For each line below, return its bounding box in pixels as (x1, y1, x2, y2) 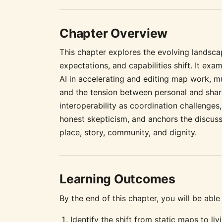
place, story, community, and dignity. (59, 127, 197, 138)
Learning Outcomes (59, 171, 175, 187)
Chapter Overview (59, 25, 168, 41)
